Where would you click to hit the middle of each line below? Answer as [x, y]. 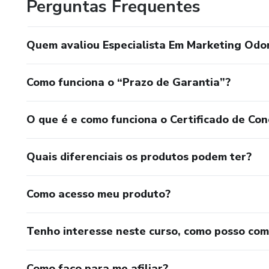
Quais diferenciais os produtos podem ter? [139, 156]
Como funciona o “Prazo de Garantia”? [128, 82]
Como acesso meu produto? [98, 194]
